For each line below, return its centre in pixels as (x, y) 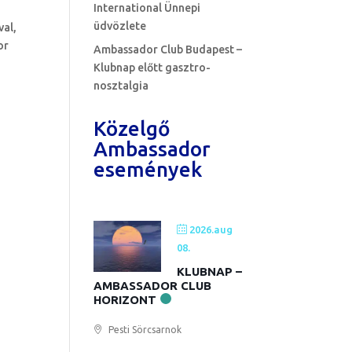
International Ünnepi (147, 8)
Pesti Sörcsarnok (144, 330)
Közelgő (132, 128)
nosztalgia (121, 86)
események (148, 169)
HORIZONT (125, 300)
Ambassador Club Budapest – (168, 49)
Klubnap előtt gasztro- (152, 68)
